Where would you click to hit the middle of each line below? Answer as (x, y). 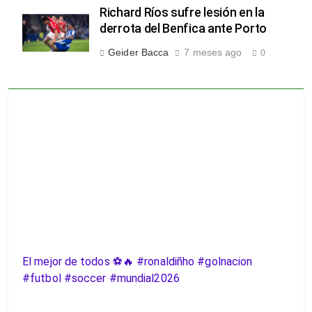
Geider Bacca (139, 53)
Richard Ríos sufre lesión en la (182, 13)
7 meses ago (213, 53)
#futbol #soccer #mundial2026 (101, 279)
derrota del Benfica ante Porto (183, 29)
